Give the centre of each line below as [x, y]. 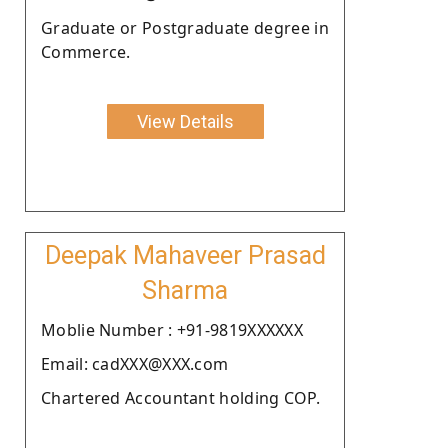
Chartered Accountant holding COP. [180, 397]
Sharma [185, 290]
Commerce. [86, 51]
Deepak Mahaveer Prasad [185, 255]
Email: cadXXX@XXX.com [135, 363]
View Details [185, 121]
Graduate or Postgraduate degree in [185, 27]
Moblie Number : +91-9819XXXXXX [172, 329]
